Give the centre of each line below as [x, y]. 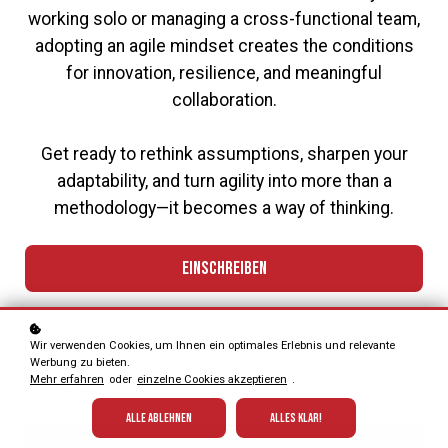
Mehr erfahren [67, 379]
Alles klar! [296, 418]
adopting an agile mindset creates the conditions [224, 46]
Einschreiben [224, 268]
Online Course [104, 394]
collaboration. [224, 100]
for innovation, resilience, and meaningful [224, 73]
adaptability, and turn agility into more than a [224, 181]
